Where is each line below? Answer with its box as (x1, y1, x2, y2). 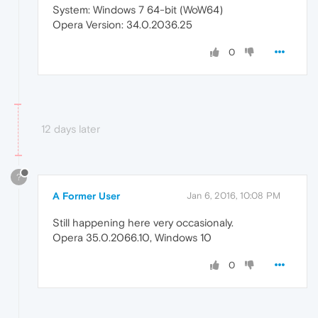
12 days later (41, 122, 100, 135)
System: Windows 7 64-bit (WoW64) (53, 3, 223, 16)
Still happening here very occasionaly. (53, 216, 234, 229)
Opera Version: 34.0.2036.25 (53, 18, 192, 31)
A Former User (53, 190, 120, 202)
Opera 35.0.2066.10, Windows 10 (53, 231, 212, 244)
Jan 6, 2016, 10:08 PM (187, 190, 280, 202)
